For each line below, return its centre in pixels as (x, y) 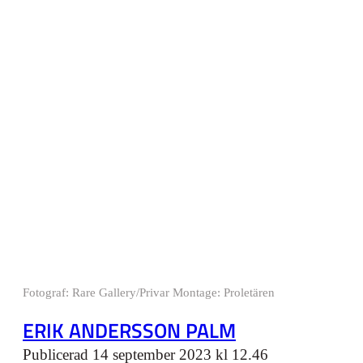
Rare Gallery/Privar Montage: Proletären (173, 293)
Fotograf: (47, 293)
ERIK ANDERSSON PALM (129, 331)
